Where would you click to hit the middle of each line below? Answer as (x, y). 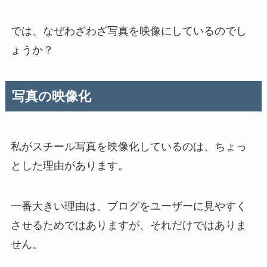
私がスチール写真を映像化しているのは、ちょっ (128, 147)
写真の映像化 (51, 96)
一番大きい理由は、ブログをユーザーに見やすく (128, 207)
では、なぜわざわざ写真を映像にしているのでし (128, 31)
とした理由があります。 (69, 166)
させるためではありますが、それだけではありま (128, 226)
